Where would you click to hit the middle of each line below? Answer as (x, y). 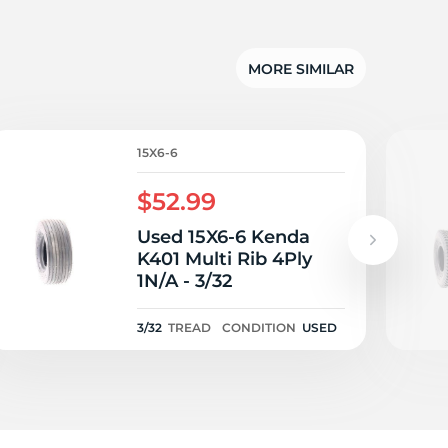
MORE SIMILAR (301, 68)
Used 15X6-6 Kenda (223, 237)
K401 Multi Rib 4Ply (224, 259)
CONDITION (259, 327)
